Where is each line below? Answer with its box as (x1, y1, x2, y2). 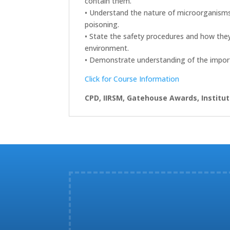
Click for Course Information (85, 73, 180, 84)
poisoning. (85, 19, 120, 29)
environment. (85, 43, 129, 53)
